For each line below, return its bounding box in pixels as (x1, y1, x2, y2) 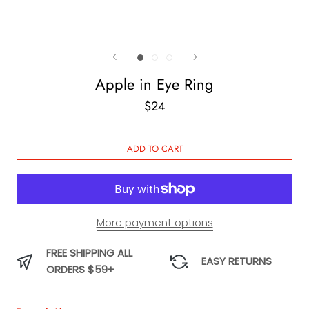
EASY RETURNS (201, 254, 272, 269)
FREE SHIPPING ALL (46, 246, 132, 261)
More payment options (96, 215, 213, 230)
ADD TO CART (126, 142, 183, 156)
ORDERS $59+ (46, 262, 114, 277)
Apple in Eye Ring (95, 73, 214, 96)
